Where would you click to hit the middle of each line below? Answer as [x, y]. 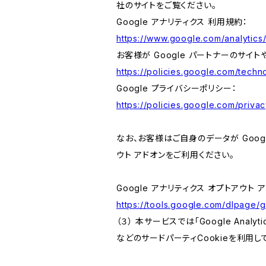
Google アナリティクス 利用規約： [182, 21]
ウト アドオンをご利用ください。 [175, 154]
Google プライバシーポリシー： [177, 88]
